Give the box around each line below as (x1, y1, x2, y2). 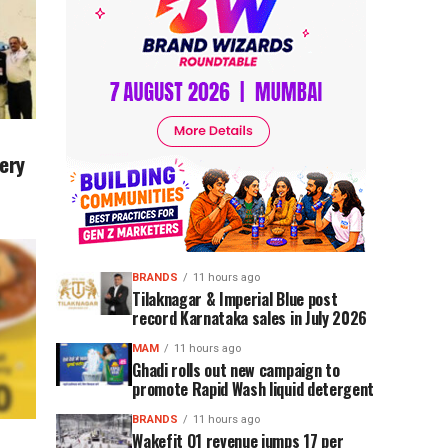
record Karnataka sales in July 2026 (132, 306, 367, 330)
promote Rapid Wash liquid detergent (132, 377, 374, 401)
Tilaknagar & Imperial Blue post (132, 287, 338, 311)
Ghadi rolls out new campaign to (132, 358, 340, 382)
